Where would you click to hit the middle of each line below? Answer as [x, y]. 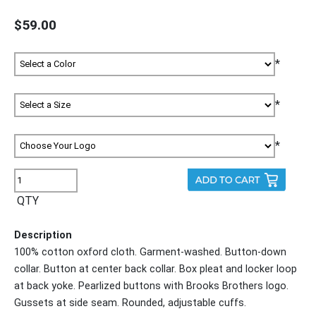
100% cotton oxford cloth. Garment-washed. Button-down [150, 252]
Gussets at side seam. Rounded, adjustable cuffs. [130, 303]
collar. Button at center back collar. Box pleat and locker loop [156, 269]
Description [43, 235]
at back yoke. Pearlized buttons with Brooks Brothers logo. [151, 286]
